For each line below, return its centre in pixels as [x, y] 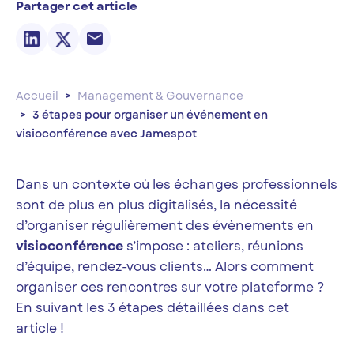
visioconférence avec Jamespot [106, 134]
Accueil [37, 96]
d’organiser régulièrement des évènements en [165, 226]
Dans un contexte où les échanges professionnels [177, 185]
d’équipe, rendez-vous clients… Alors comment [165, 267]
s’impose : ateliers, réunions [213, 247]
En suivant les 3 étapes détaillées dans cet [153, 308]
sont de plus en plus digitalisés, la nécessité [156, 205]
